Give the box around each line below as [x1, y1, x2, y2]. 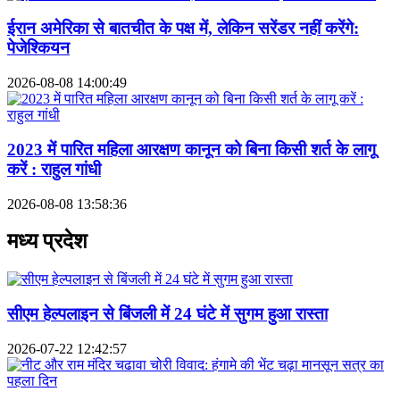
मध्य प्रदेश [7, 229, 87, 254]
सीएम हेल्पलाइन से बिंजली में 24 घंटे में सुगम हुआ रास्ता [7, 304, 328, 324]
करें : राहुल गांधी [7, 159, 101, 179]
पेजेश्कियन [7, 38, 70, 58]
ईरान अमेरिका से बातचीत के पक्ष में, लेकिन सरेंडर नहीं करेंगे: [7, 19, 359, 38]
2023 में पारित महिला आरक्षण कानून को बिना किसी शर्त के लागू [7, 139, 376, 159]
